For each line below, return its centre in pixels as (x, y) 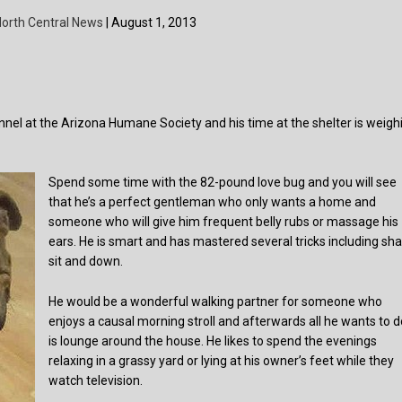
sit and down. (86, 262)
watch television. (96, 380)
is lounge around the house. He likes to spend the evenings (213, 341)
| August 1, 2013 (149, 22)
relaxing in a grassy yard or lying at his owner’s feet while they (222, 360)
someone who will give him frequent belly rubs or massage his (224, 222)
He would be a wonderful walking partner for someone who (216, 301)
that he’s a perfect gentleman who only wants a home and (213, 202)
